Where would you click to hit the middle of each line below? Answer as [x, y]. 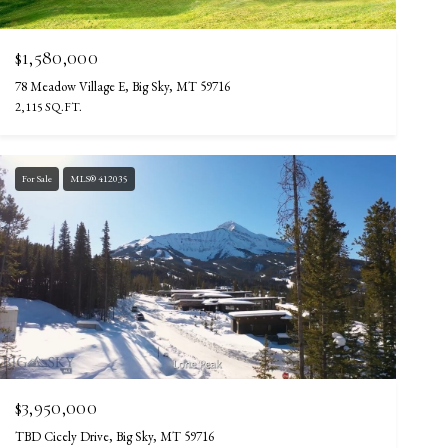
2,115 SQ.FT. [48, 107]
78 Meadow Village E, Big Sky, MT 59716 [122, 87]
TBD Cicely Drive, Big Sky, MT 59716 [114, 436]
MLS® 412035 [98, 179]
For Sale [36, 179]
